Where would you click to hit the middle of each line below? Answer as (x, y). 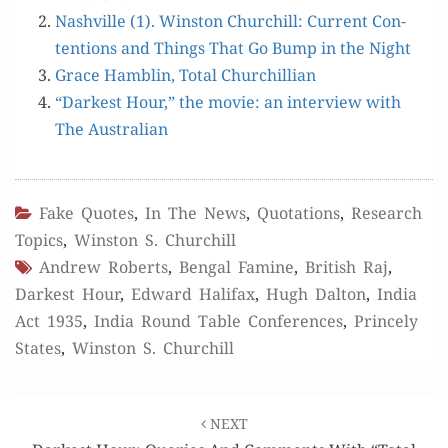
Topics (39, 240)
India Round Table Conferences (218, 321)
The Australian (111, 129)
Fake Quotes (86, 213)
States (38, 348)
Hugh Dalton (316, 294)
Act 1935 (49, 321)
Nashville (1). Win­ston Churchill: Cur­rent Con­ (230, 21)
